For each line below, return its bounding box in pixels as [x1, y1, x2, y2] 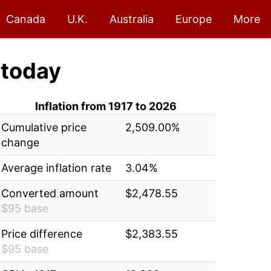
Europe [175, 13, 212, 25]
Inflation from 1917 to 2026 [35, 100, 177, 113]
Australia [109, 13, 154, 25]
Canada [6, 13, 45, 25]
